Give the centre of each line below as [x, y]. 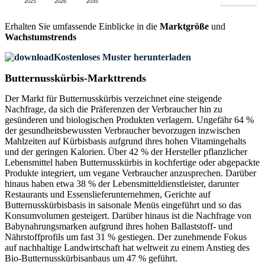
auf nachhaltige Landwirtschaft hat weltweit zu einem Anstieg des [127, 248]
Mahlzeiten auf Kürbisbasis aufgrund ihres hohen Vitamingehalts [125, 141]
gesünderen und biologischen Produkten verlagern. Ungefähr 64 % [129, 120]
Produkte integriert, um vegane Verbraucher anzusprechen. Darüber [130, 173]
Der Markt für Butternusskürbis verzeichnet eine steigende [113, 99]
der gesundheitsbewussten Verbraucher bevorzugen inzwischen [122, 131]
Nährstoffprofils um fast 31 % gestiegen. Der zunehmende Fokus [126, 237]
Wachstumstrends [41, 37]
